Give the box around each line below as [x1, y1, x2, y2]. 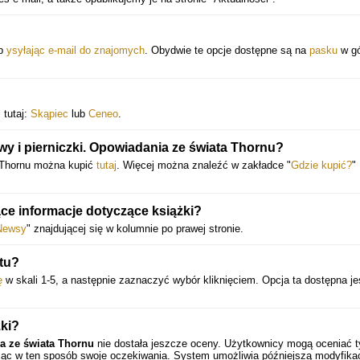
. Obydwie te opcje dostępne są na [145, 44, 309, 56]
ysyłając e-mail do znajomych [6, 44, 145, 56]
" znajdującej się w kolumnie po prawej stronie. [27, 223, 243, 235]
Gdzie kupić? [291, 159, 352, 171]
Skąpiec [31, 108, 68, 120]
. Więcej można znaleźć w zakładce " [117, 159, 291, 171]
